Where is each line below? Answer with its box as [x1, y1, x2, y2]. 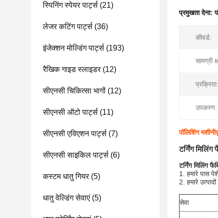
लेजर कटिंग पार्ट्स [43, 22, 92, 31]
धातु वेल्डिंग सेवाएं [43, 194, 90, 202]
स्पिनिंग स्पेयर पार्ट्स [43, 1, 98, 9]
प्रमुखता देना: [179, 9, 215, 17]
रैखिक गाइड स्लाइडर [43, 65, 101, 73]
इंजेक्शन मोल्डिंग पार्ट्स [43, 44, 104, 52]
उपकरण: [196, 104, 217, 111]
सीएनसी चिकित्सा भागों [43, 87, 106, 95]
